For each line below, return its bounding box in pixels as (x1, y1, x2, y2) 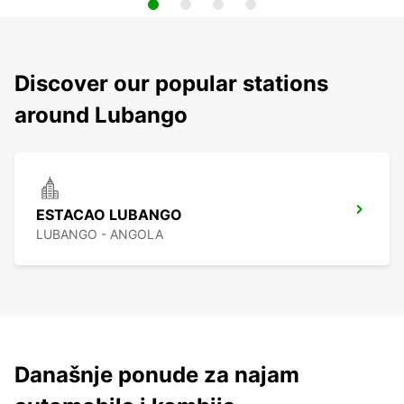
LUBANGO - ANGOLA (36, 226, 163, 243)
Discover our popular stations (14, 70, 328, 97)
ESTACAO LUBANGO (36, 206, 182, 225)
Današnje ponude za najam (14, 362, 299, 389)
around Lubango (14, 102, 188, 129)
